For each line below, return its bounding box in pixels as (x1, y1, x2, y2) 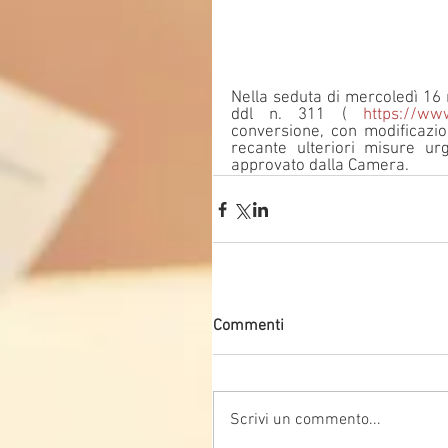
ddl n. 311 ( (231, 105, 363, 126)
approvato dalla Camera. (231, 156, 409, 177)
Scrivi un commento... (230, 410, 381, 431)
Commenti (213, 316, 284, 337)
